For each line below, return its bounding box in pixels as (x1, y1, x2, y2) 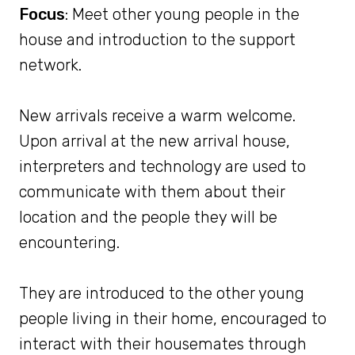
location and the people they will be (19, 208, 277, 227)
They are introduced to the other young (19, 284, 304, 303)
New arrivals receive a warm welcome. (19, 106, 296, 126)
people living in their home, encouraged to (19, 309, 326, 329)
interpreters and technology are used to (19, 157, 306, 177)
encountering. (19, 233, 124, 253)
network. (19, 55, 86, 75)
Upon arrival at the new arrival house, (19, 132, 290, 151)
